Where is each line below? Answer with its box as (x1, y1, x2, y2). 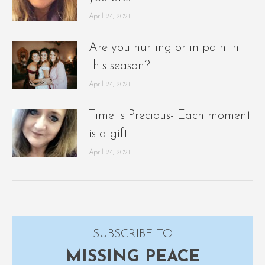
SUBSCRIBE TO (92, 228, 173, 241)
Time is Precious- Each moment (89, 109, 251, 122)
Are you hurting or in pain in (89, 41, 239, 54)
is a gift (89, 128, 128, 141)
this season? (89, 60, 150, 73)
